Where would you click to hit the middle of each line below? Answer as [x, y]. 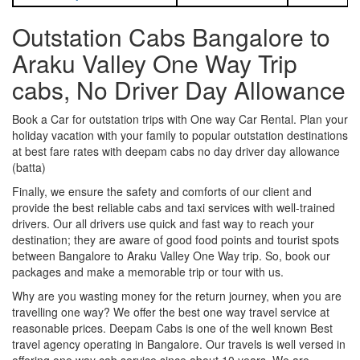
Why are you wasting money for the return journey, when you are [177, 295]
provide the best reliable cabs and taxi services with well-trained [174, 207]
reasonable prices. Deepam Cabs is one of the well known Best [172, 327]
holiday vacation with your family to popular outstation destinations [180, 135]
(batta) [29, 167]
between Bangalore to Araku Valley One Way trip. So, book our [171, 255]
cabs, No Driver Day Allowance [179, 89]
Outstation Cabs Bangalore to [171, 36]
